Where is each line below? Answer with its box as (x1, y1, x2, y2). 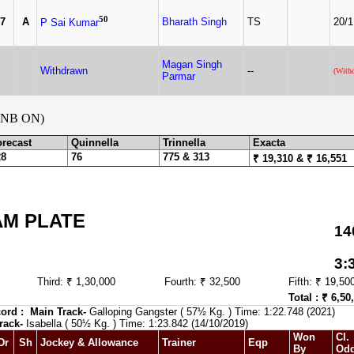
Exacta (253, 137, 285, 149)
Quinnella (71, 137, 119, 149)
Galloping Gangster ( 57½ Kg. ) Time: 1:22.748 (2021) (86, 306, 335, 318)
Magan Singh (162, 58, 222, 70)
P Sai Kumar (40, 17, 99, 29)
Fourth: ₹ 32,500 (164, 276, 240, 288)
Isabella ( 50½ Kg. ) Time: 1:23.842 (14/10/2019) (23, 318, 248, 330)
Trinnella (163, 137, 205, 149)
